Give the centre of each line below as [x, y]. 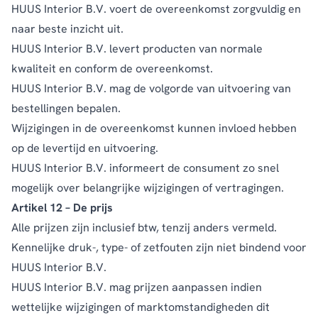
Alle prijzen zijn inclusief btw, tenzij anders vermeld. [144, 227]
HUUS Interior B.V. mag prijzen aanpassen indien [137, 287]
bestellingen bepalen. [66, 108]
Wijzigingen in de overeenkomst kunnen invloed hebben [154, 128]
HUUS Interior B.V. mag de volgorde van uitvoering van [151, 88]
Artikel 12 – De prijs [62, 207]
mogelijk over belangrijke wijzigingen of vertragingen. [148, 187]
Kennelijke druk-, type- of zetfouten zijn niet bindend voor [159, 247]
